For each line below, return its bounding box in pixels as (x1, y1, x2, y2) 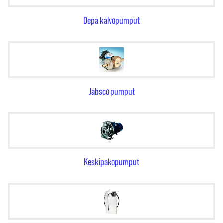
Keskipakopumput (84, 156, 139, 167)
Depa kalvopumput (83, 15, 140, 26)
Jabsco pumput (88, 86, 135, 97)
